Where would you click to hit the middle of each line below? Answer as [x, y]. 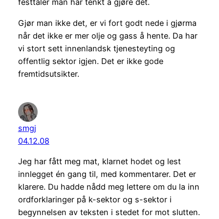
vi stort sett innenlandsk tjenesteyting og [96, 48]
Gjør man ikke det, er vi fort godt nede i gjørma [107, 23]
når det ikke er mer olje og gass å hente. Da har [108, 35]
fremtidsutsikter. [48, 74]
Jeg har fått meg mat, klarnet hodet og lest [99, 161]
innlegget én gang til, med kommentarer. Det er [107, 174]
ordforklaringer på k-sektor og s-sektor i [95, 199]
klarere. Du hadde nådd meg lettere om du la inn [109, 186]
